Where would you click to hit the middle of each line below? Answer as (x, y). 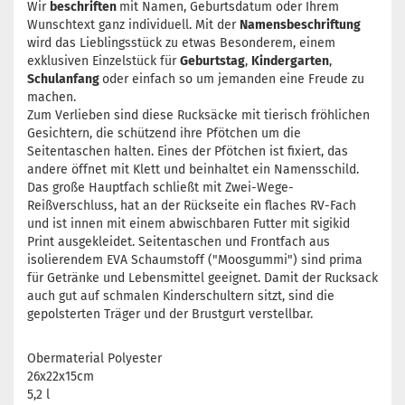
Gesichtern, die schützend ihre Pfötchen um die (164, 134)
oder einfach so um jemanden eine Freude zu (233, 80)
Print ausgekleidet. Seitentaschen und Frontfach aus (179, 242)
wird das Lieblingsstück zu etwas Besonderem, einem (181, 43)
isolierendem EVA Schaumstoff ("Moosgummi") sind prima (195, 260)
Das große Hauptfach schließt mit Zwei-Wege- (160, 188)
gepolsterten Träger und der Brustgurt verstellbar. (170, 315)
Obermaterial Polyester (94, 359)
